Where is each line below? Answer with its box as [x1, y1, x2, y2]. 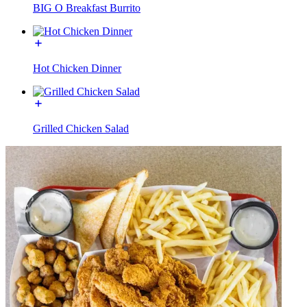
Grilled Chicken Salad [33, 122, 129, 134]
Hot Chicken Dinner [33, 62, 121, 74]
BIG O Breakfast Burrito [33, 1, 140, 14]
